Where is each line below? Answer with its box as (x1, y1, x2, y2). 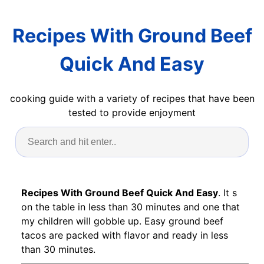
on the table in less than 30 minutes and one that (21, 200, 240, 213)
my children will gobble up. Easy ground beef (21, 214, 223, 227)
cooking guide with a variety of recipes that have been (9, 92, 255, 104)
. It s (218, 186, 237, 199)
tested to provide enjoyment (68, 106, 196, 118)
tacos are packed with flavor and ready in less (21, 229, 228, 241)
